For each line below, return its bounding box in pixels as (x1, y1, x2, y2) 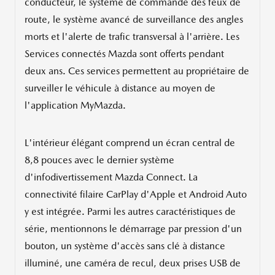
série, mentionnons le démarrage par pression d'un (25, 223, 242, 235)
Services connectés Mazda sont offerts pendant (25, 48, 224, 60)
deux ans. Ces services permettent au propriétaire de (25, 65, 249, 77)
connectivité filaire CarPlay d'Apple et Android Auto (25, 188, 247, 201)
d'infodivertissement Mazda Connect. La (25, 171, 198, 184)
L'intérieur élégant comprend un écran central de (25, 137, 235, 149)
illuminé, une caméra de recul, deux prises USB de (25, 257, 241, 269)
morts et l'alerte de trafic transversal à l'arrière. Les (25, 31, 239, 43)
